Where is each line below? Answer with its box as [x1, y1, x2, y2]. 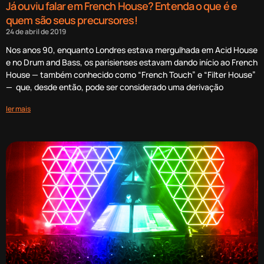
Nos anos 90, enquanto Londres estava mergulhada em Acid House [6, 44, 258, 56]
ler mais [6, 104, 31, 114]
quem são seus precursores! [6, 13, 137, 28]
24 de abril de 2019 [6, 27, 66, 37]
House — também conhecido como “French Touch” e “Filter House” [6, 69, 256, 81]
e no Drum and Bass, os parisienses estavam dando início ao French [6, 57, 258, 68]
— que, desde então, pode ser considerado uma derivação [6, 81, 223, 93]
